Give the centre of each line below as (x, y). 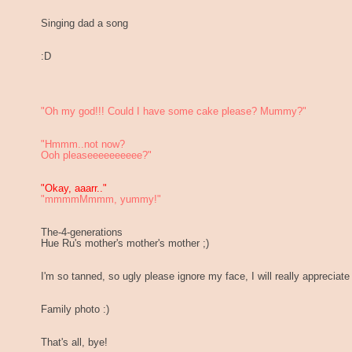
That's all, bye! (74, 342)
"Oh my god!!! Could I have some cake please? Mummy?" (174, 111)
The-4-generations (82, 232)
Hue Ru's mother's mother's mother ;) (125, 243)
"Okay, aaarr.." (74, 188)
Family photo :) (75, 309)
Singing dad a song (84, 23)
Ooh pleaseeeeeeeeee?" (96, 155)
